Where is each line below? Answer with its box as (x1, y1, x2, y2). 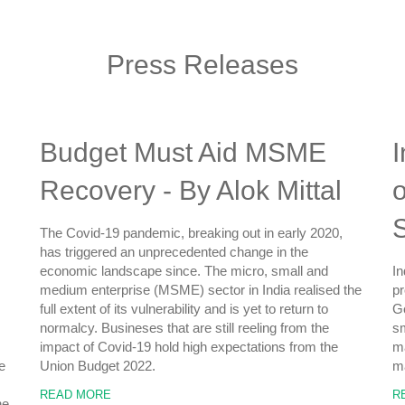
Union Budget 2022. (40, 358, 155, 373)
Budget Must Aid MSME (40, 137, 326, 167)
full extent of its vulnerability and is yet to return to (40, 301, 328, 316)
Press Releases (107, 50, 298, 80)
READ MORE (40, 388, 111, 401)
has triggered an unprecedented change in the (40, 244, 308, 259)
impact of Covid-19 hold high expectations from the (40, 339, 338, 354)
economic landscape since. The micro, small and (40, 263, 328, 278)
